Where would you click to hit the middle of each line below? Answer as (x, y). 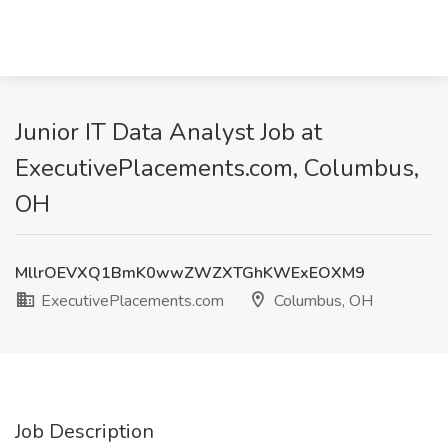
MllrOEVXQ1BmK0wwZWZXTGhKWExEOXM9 (190, 273)
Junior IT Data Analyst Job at (168, 132)
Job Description (84, 431)
